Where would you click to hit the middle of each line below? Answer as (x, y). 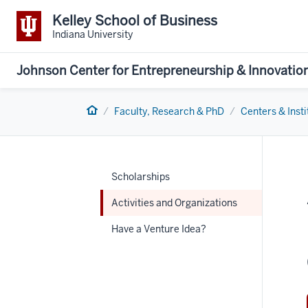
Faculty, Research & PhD (169, 111)
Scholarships (141, 177)
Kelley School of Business (135, 20)
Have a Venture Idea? (159, 229)
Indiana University (92, 34)
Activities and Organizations (174, 203)
